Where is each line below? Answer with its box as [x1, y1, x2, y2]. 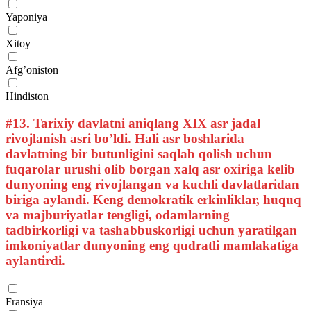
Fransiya [6, 295, 43, 308]
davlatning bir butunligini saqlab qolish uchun [6, 146, 272, 161]
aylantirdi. [6, 253, 65, 268]
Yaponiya [6, 11, 47, 24]
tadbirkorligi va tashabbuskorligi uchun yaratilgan [6, 222, 297, 237]
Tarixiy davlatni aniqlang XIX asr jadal [30, 115, 260, 131]
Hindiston [6, 90, 49, 103]
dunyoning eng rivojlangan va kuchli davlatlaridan [6, 176, 299, 192]
